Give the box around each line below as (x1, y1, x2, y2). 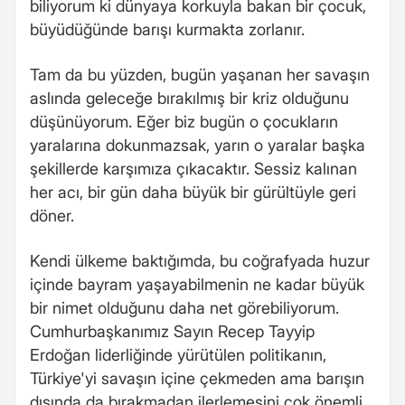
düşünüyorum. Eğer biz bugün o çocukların (30, 111, 338, 131)
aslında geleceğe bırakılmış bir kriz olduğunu (30, 88, 349, 108)
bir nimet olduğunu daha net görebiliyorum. (30, 297, 339, 317)
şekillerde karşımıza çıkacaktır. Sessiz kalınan (30, 158, 357, 178)
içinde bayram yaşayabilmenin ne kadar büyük (30, 274, 364, 294)
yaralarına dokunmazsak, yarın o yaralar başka (30, 135, 365, 155)
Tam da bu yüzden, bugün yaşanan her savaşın (30, 64, 370, 84)
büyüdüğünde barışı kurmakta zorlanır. (30, 19, 305, 39)
